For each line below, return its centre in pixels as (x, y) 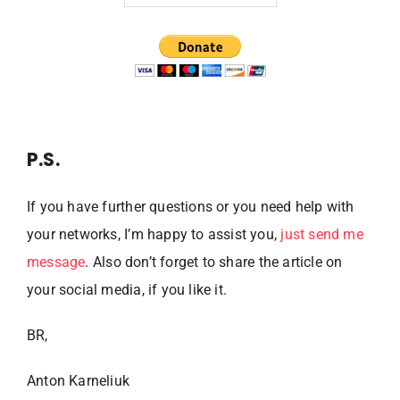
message (56, 262)
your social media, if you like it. (127, 289)
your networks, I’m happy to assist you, (154, 234)
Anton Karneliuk (80, 380)
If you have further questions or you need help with (191, 206)
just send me (322, 234)
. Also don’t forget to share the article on (214, 262)
